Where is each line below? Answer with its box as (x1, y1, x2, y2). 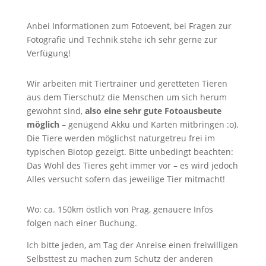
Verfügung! (26, 47, 71, 59)
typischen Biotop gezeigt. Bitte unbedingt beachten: (26, 146, 233, 157)
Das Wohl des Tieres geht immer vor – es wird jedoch (26, 160, 238, 171)
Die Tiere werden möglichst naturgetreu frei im (26, 132, 215, 144)
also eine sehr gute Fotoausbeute (84, 105, 221, 116)
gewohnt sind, (26, 105, 85, 116)
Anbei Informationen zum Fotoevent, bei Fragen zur (26, 20, 232, 31)
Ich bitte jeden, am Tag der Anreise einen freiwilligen (26, 239, 238, 251)
